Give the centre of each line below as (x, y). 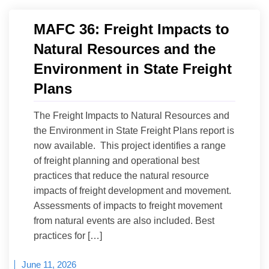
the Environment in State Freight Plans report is (134, 130)
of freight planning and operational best (116, 160)
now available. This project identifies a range (130, 145)
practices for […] (68, 235)
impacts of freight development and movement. (132, 190)
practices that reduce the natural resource (121, 175)
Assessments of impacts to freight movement (128, 205)
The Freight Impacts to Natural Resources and (131, 115)
